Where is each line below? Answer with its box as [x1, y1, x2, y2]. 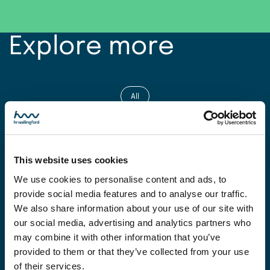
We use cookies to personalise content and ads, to [14, 174, 227, 184]
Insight [122, 228, 148, 236]
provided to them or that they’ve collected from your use [14, 246, 249, 257]
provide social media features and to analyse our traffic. [14, 188, 248, 199]
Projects [119, 127, 151, 135]
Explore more [9, 34, 174, 61]
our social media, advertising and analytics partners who [14, 217, 251, 228]
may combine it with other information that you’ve [14, 231, 221, 242]
